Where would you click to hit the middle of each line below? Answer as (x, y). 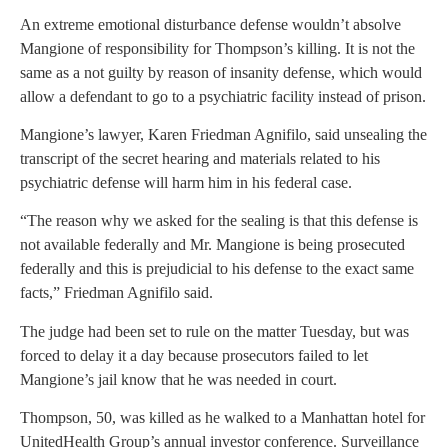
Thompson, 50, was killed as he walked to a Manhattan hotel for (222, 418)
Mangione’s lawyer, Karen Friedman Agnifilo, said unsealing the (223, 135)
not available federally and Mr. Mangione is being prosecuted (212, 245)
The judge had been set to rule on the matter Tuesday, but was (214, 331)
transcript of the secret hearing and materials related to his (200, 159)
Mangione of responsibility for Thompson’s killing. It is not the (217, 48)
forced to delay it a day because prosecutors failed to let (194, 355)
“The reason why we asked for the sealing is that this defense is (219, 221)
